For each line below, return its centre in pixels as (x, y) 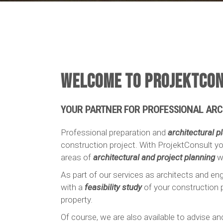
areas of (77, 157)
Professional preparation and (114, 132)
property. (78, 200)
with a (73, 187)
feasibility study (113, 187)
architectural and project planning (154, 157)
